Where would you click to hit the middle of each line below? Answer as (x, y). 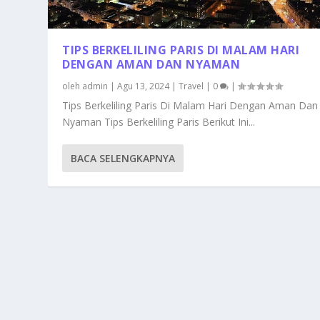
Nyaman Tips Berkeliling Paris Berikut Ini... (159, 122)
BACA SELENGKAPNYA (123, 159)
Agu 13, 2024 (144, 86)
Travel (191, 86)
